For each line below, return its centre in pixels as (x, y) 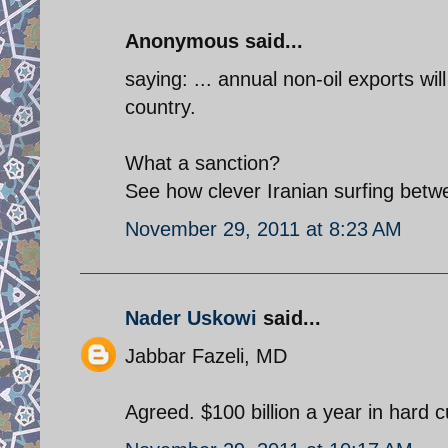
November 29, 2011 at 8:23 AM (263, 228)
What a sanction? (202, 162)
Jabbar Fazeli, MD (206, 355)
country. (160, 106)
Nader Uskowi (191, 317)
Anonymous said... (214, 40)
